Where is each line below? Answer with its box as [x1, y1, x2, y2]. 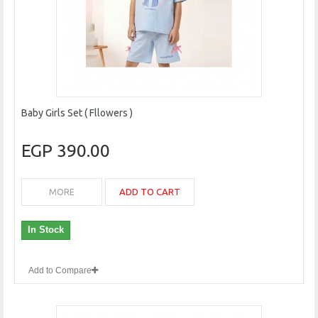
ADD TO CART [119, 187, 180, 197]
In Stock [28, 224, 64, 236]
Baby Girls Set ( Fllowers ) [21, 107, 133, 119]
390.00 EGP [57, 141, 110, 161]
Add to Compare [28, 265, 92, 276]
